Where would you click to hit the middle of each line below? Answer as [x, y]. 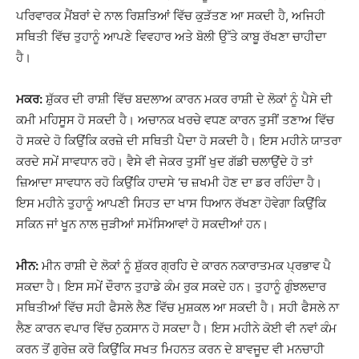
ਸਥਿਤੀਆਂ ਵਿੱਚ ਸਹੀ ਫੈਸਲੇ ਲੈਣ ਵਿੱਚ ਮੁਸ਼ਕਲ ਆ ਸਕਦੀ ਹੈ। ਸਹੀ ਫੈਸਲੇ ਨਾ [177, 307]
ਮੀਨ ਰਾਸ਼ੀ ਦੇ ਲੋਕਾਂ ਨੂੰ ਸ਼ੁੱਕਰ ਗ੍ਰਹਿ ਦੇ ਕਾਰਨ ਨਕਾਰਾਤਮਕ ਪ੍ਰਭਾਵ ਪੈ [185, 266]
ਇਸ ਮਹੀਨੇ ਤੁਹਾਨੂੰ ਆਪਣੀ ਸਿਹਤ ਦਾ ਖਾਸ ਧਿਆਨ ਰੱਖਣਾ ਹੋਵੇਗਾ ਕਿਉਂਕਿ [171, 203]
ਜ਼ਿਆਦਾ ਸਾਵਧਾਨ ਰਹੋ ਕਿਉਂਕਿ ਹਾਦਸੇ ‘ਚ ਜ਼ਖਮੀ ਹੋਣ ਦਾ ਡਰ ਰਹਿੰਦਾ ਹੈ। [169, 182]
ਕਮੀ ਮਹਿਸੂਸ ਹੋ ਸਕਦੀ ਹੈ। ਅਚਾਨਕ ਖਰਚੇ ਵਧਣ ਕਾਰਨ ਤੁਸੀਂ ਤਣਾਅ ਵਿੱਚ [175, 120]
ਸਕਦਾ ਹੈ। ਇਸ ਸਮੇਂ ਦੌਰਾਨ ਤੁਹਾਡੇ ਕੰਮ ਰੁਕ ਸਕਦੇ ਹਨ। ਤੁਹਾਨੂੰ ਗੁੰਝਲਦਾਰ [171, 286]
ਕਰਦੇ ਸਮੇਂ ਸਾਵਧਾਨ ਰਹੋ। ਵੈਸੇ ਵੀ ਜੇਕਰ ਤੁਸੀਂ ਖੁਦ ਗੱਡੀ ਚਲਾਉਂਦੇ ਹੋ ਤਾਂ [164, 161]
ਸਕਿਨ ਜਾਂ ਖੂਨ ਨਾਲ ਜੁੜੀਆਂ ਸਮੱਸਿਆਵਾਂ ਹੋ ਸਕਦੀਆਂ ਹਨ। [142, 224]
